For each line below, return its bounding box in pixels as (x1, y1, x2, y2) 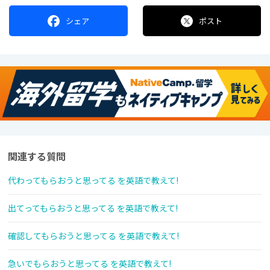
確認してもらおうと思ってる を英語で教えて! (8, 230, 179, 242)
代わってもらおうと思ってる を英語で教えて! (8, 174, 178, 187)
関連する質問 (8, 149, 66, 164)
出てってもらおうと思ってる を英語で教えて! (8, 202, 178, 215)
